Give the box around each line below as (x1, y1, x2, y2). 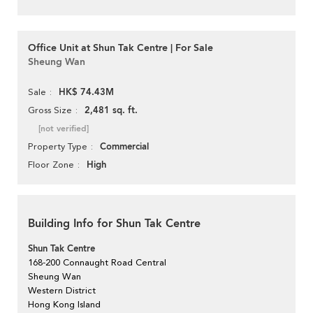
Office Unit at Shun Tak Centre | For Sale (28, 41, 213, 55)
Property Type (28, 141, 87, 152)
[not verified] (38, 123, 89, 135)
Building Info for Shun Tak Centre (28, 216, 201, 232)
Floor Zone (28, 159, 74, 170)
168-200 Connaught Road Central (28, 257, 166, 268)
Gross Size (28, 105, 72, 116)
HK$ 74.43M (59, 86, 114, 99)
